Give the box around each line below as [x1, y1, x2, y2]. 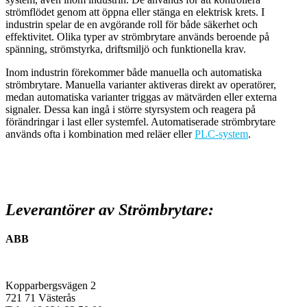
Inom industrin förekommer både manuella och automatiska [5, 66, 262, 78]
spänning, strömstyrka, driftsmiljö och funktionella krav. [5, 42, 246, 55]
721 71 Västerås [5, 291, 75, 304]
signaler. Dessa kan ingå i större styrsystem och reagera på [5, 103, 256, 115]
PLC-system [195, 127, 248, 140]
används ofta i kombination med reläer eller [5, 127, 195, 140]
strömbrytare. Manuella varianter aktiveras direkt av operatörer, [5, 78, 276, 90]
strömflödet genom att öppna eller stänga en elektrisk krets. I [5, 5, 265, 18]
